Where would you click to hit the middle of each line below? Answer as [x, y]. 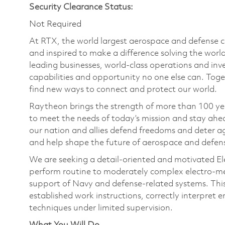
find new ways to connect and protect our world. [124, 89]
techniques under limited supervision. [101, 208]
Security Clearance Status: [81, 7]
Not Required [55, 24]
